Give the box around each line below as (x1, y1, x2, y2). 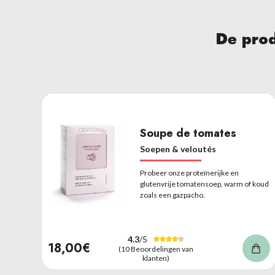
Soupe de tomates (140, 125, 237, 141)
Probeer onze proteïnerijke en (140, 168, 239, 177)
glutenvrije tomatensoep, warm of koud (140, 179, 269, 188)
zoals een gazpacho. (140, 190, 206, 199)
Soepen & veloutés (140, 144, 217, 154)
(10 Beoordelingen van (118, 244, 193, 254)
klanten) (142, 253, 169, 263)
